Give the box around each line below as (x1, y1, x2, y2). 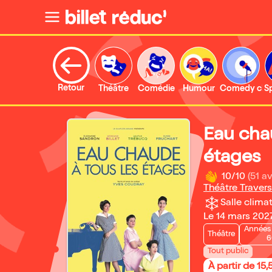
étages (203, 149, 260, 168)
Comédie (137, 85, 175, 93)
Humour (182, 85, 215, 93)
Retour (58, 84, 84, 93)
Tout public (208, 248, 248, 256)
